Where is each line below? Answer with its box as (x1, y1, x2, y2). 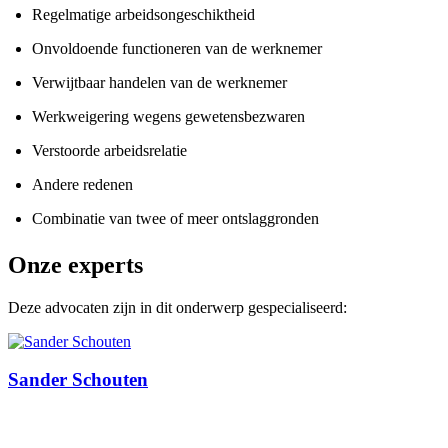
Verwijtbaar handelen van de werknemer (32, 73, 287, 91)
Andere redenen (32, 175, 133, 193)
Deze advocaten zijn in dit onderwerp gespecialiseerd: (8, 298, 347, 316)
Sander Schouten (8, 369, 148, 391)
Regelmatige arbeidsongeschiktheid (32, 5, 255, 23)
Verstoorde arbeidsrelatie (32, 141, 187, 159)
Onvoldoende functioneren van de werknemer (32, 39, 322, 57)
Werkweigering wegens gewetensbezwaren (32, 107, 305, 125)
